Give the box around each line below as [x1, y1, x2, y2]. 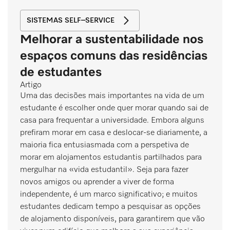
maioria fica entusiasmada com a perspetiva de [20, 141, 189, 149]
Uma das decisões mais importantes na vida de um [20, 91, 204, 100]
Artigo [20, 81, 42, 89]
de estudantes [20, 66, 102, 79]
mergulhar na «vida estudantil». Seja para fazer [20, 165, 188, 174]
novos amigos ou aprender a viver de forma [20, 178, 174, 186]
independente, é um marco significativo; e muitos [20, 190, 198, 199]
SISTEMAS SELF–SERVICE [27, 16, 114, 24]
